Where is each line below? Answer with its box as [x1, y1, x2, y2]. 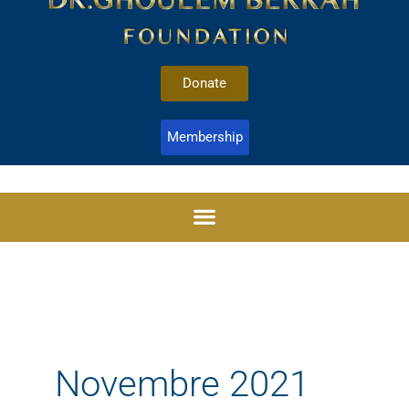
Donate [183, 74, 226, 91]
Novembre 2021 [55, 362, 310, 405]
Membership [166, 128, 243, 145]
